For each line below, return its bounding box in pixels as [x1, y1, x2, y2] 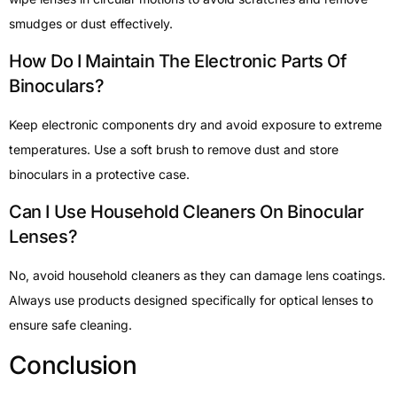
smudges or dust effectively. [9, 15, 173, 31]
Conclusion [9, 349, 136, 380]
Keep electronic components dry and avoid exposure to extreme [9, 116, 382, 132]
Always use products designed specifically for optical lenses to [9, 292, 373, 308]
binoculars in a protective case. [9, 166, 190, 182]
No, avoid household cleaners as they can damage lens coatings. [9, 268, 385, 284]
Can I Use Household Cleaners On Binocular [9, 201, 364, 223]
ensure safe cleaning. [9, 317, 132, 333]
